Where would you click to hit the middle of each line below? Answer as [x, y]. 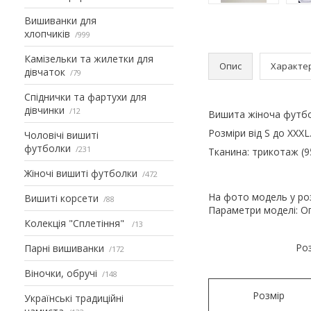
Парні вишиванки [64, 248]
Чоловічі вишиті [61, 135]
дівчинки [44, 110]
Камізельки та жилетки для [89, 58]
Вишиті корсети [61, 198]
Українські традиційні [74, 298]
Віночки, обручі [61, 273]
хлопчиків [47, 33]
